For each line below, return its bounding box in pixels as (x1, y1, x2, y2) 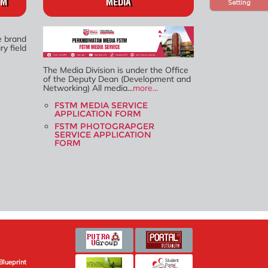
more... (132, 83, 158, 94)
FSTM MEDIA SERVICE (54, 100, 148, 111)
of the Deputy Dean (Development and (42, 74, 191, 85)
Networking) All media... (42, 83, 133, 94)
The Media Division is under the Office (42, 65, 188, 76)
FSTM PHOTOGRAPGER (54, 121, 154, 132)
